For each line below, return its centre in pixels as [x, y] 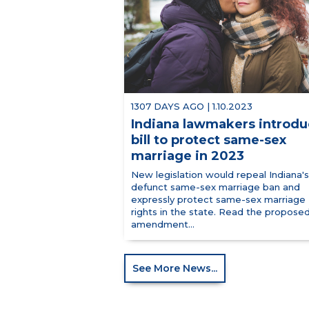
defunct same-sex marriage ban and [216, 187]
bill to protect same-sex [209, 140]
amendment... [163, 225]
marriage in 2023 [188, 156]
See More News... [175, 269]
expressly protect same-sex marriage [218, 200]
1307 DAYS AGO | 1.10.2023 [192, 107]
